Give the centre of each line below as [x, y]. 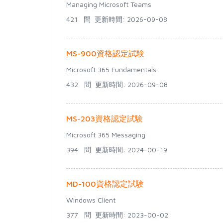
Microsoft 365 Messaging [106, 135]
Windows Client [91, 200]
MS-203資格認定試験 [105, 118]
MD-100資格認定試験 [105, 184]
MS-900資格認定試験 [105, 53]
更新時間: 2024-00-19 [129, 150]
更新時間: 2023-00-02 [130, 215]
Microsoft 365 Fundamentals [111, 69]
